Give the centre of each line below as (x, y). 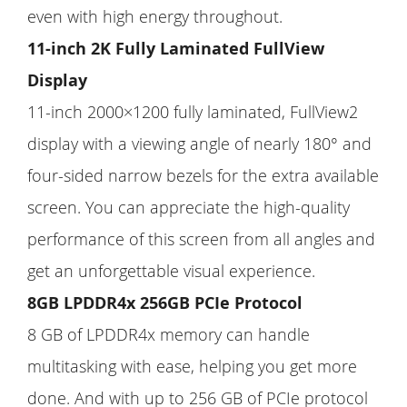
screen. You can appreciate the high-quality (189, 207)
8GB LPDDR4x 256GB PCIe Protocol (165, 303)
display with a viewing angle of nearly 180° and (199, 143)
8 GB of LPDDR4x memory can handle (169, 334)
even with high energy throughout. (155, 16)
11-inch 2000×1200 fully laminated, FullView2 (193, 111)
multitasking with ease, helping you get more (192, 366)
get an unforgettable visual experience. (171, 270)
